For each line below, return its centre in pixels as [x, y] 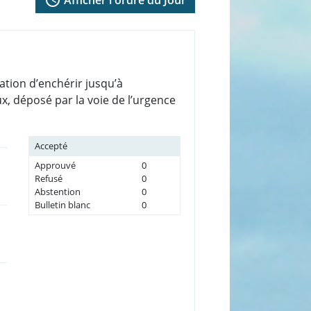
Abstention [57, 191]
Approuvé [55, 165]
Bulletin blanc [62, 204]
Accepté [51, 145]
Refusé [48, 178]
